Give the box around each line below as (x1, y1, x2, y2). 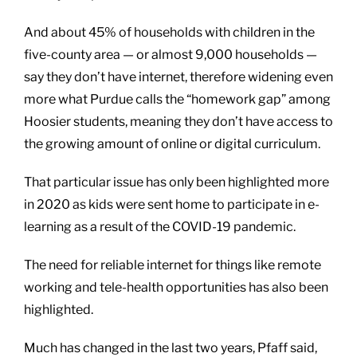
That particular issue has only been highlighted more (24, 174, 329, 190)
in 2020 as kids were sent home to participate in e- (24, 196, 320, 212)
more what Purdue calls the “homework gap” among (24, 91, 331, 107)
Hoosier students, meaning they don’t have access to (24, 113, 333, 129)
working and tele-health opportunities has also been (24, 279, 328, 295)
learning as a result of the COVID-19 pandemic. (24, 218, 296, 234)
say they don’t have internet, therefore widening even (24, 69, 333, 84)
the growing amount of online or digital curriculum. (24, 135, 320, 151)
